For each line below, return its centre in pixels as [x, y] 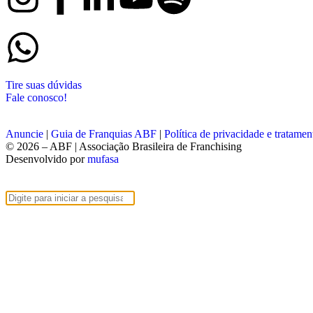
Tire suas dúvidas [44, 85]
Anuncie [24, 134]
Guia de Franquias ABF [104, 134]
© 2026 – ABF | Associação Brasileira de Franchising [124, 147]
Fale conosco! [36, 98]
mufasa [103, 159]
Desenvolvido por [46, 159]
